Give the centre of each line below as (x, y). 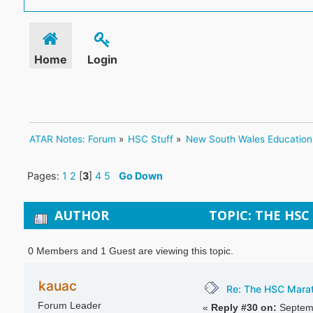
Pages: (44, 176)
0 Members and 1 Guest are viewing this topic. (131, 251)
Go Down (140, 176)
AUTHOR (81, 215)
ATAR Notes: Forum (72, 139)
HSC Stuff (151, 139)
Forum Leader (69, 306)
